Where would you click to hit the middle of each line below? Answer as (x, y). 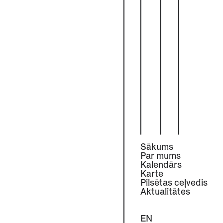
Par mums (161, 156)
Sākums (157, 147)
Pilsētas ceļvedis (174, 183)
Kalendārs (161, 165)
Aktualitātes (165, 192)
